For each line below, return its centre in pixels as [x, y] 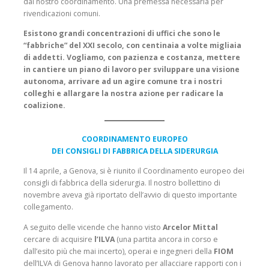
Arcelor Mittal [190, 227]
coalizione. [44, 106]
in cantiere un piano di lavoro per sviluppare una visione [131, 70]
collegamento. [48, 207]
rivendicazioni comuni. [62, 14]
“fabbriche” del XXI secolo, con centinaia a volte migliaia [132, 46]
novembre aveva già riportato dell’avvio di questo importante [130, 195]
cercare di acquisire [59, 239]
